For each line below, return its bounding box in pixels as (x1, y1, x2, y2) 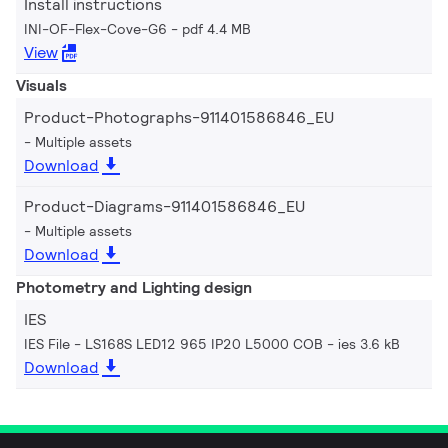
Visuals (16, 74, 67, 96)
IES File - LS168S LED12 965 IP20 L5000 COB (24, 334, 323, 353)
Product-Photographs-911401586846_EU (24, 106, 334, 128)
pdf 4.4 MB (182, 19, 251, 38)
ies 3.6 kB (338, 334, 400, 353)
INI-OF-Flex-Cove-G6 (24, 19, 167, 38)
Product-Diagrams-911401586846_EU (24, 195, 305, 217)
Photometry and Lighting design (16, 276, 252, 298)
